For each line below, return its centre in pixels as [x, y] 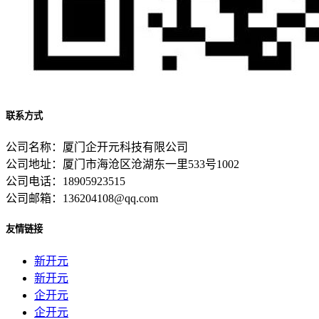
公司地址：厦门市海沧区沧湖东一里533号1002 [122, 164]
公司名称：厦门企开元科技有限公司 [97, 147]
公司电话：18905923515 [66, 182]
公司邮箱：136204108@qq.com [82, 199]
